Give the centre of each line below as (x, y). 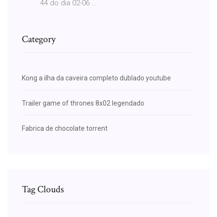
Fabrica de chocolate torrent (65, 128)
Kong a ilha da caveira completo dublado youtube (96, 78)
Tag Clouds (43, 189)
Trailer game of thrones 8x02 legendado (83, 103)
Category (39, 39)
